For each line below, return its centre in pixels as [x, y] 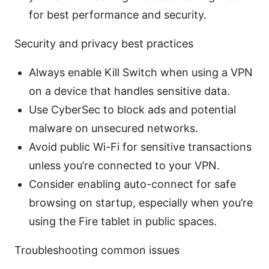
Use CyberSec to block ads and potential [132, 109]
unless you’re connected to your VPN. [124, 165]
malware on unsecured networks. [113, 128]
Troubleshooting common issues [97, 250]
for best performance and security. [118, 14]
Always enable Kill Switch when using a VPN [141, 72]
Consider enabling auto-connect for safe [132, 184]
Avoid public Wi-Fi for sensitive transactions [140, 147]
